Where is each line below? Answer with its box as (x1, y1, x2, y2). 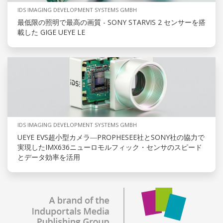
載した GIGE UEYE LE (17, 27, 85, 37)
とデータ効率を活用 (17, 152, 80, 162)
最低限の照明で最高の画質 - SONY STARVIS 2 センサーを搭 (17, 17, 206, 27)
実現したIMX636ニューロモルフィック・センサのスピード (17, 142, 202, 152)
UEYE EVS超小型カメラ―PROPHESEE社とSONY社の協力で (17, 132, 205, 142)
